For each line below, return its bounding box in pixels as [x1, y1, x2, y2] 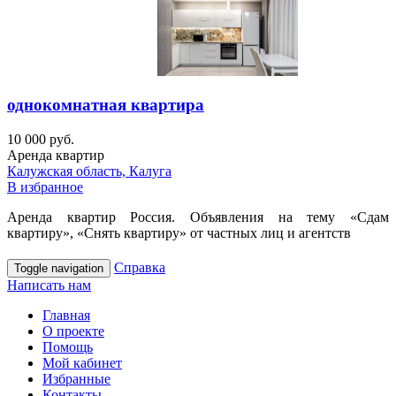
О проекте [42, 324, 104, 339]
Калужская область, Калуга [7, 164, 171, 179]
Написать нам [7, 278, 91, 293]
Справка [114, 260, 165, 276]
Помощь [42, 339, 93, 355]
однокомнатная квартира [7, 95, 204, 115]
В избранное [7, 179, 83, 195]
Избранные [42, 371, 110, 387]
